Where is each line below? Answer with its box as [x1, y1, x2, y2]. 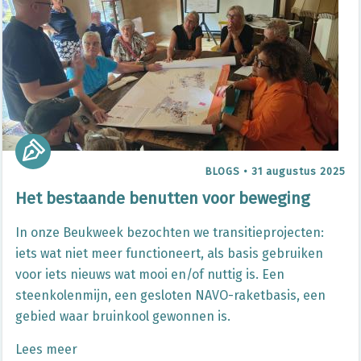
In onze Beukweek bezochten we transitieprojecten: [15, 225, 324, 240]
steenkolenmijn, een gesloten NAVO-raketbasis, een [15, 288, 326, 303]
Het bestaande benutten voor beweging [15, 189, 309, 208]
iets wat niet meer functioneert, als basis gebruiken [15, 246, 323, 261]
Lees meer [15, 342, 77, 357]
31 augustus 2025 [251, 165, 346, 177]
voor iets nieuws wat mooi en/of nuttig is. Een [15, 267, 284, 282]
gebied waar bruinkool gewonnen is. [15, 309, 230, 324]
